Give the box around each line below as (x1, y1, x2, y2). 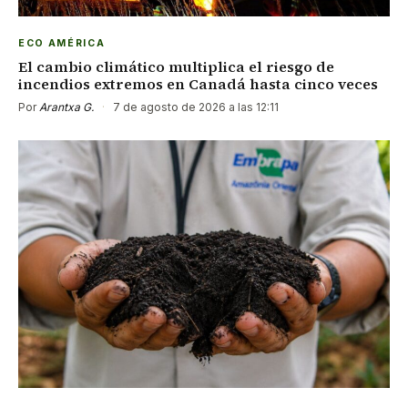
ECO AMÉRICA (18, 36, 106, 49)
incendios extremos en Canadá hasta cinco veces (18, 73, 378, 94)
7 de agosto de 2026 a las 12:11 (110, 99, 279, 114)
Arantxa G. (39, 99, 94, 114)
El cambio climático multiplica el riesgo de (18, 56, 334, 76)
